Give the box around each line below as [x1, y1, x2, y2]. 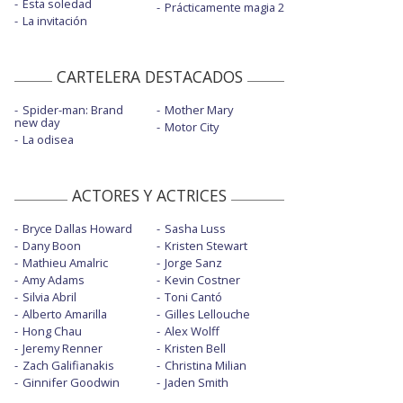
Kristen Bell [164, 340, 226, 357]
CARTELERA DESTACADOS [56, 66, 243, 88]
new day [14, 114, 59, 131]
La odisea [22, 131, 74, 148]
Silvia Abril [22, 289, 76, 306]
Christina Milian [164, 357, 246, 374]
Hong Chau [22, 323, 82, 340]
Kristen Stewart [164, 237, 247, 255]
